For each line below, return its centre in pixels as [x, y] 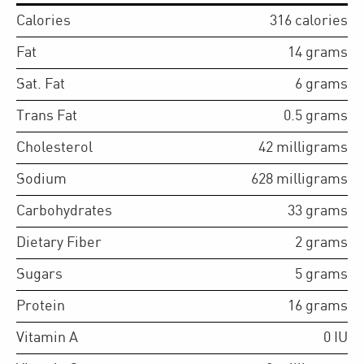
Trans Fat [47, 115]
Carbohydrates [64, 210]
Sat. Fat [41, 84]
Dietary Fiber [59, 242]
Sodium [41, 179]
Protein [41, 305]
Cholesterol [54, 147]
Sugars [39, 274]
